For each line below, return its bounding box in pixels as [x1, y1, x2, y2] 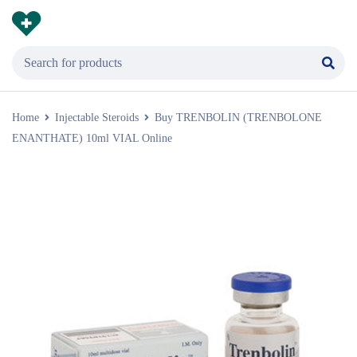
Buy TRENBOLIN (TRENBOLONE [155, 112, 322, 124]
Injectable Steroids [55, 112, 139, 124]
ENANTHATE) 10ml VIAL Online [12, 132, 172, 144]
